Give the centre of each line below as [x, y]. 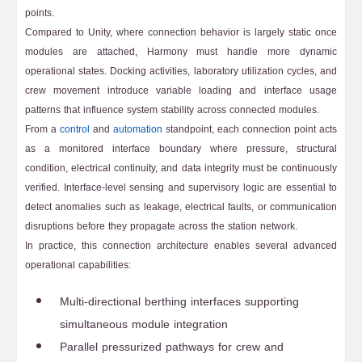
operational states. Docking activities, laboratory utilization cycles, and [181, 71]
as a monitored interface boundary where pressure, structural [181, 149]
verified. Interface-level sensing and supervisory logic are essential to [181, 187]
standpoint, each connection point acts [250, 129]
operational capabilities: [78, 265]
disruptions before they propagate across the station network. [161, 226]
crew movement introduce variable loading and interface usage [181, 90]
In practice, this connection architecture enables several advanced [181, 246]
